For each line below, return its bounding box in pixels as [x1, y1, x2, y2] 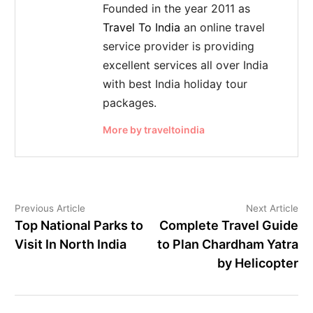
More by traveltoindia [103, 123, 205, 136]
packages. [103, 95, 157, 110]
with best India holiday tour [103, 76, 248, 91]
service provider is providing [103, 38, 255, 53]
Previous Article [15, 202, 86, 214]
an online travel [180, 20, 265, 34]
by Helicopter [217, 255, 298, 270]
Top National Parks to [15, 217, 144, 233]
